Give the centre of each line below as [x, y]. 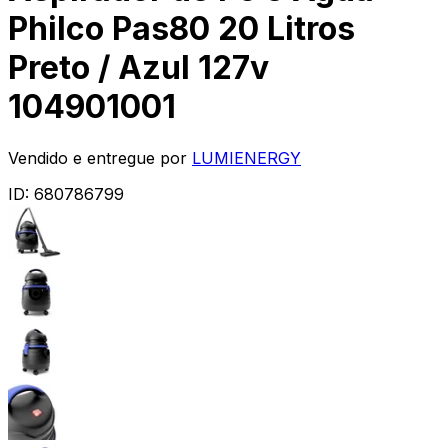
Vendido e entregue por [97, 157]
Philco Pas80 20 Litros [181, 29]
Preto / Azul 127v [138, 68]
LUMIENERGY [246, 157]
